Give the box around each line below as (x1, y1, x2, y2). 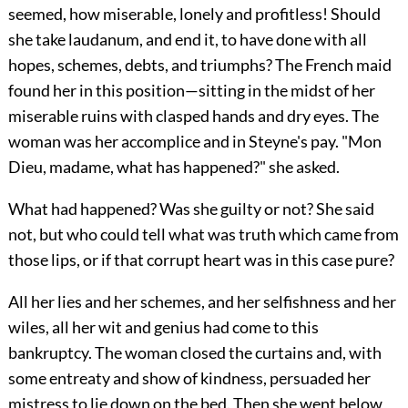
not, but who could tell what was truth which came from (7, 223, 399, 244)
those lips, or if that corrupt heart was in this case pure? (7, 249, 394, 270)
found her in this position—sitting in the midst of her (7, 79, 375, 100)
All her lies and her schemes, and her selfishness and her (7, 291, 396, 311)
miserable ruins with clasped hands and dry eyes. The (7, 105, 379, 126)
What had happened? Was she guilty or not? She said (7, 198, 374, 219)
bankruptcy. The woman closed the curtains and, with (7, 342, 382, 362)
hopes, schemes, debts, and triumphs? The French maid (7, 54, 392, 75)
